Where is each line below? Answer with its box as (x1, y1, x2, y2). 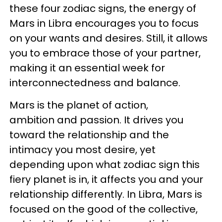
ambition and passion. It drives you (9, 113, 183, 127)
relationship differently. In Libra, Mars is (9, 187, 202, 201)
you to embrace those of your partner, (9, 46, 201, 60)
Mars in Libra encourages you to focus (9, 16, 199, 30)
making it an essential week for (9, 61, 165, 75)
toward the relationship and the (9, 128, 169, 142)
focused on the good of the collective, (9, 202, 198, 216)
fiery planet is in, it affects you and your (9, 172, 203, 186)
